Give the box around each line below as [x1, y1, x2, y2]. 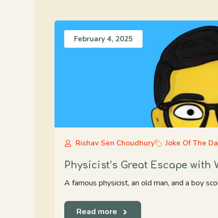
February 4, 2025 [74, 34, 133, 44]
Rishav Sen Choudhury [75, 138, 155, 148]
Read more [76, 206, 117, 217]
